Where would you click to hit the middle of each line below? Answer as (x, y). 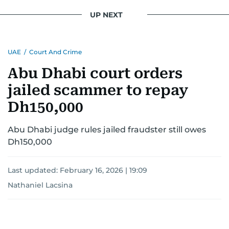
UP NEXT (106, 15)
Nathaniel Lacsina (40, 185)
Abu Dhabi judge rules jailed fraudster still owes (107, 130)
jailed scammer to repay (98, 90)
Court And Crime (55, 52)
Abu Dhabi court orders (95, 73)
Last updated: (34, 170)
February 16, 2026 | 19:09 (104, 170)
